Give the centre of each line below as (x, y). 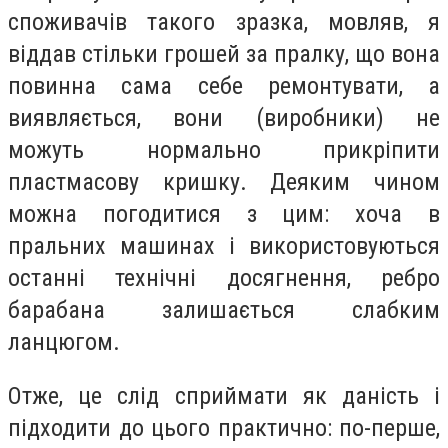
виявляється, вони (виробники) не (224, 118)
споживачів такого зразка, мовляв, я (224, 22)
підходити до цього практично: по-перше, (224, 427)
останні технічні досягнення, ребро (224, 278)
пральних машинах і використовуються (224, 246)
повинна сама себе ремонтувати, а (224, 86)
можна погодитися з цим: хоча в (224, 214)
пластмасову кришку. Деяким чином (224, 182)
